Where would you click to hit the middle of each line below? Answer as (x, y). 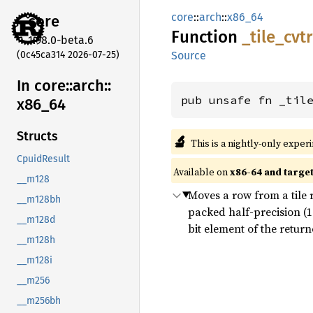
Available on (202, 172)
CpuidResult (43, 159)
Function (206, 37)
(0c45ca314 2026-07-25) (68, 54)
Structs (37, 137)
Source (189, 56)
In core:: (45, 85)
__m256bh (39, 301)
